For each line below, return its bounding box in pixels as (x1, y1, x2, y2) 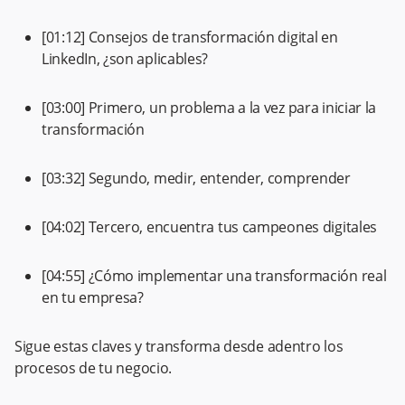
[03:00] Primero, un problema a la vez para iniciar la (42, 98, 377, 118)
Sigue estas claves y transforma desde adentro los (14, 336, 344, 356)
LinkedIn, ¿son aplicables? (42, 49, 209, 69)
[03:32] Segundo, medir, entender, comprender (42, 168, 351, 188)
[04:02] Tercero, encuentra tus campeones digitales (42, 217, 377, 237)
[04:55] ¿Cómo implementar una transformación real (42, 266, 387, 286)
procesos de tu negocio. (14, 358, 173, 378)
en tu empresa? (42, 287, 144, 307)
